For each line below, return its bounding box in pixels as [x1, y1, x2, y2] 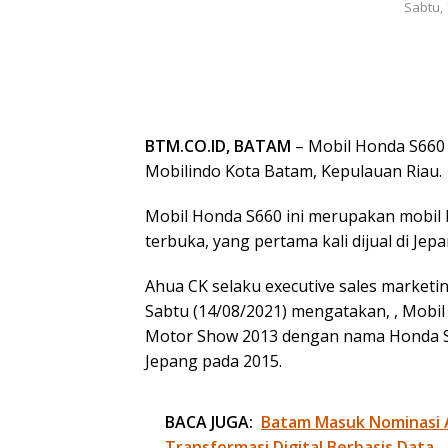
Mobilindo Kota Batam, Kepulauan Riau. [145, 160, 442, 183]
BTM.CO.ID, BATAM [145, 135, 295, 158]
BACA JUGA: [165, 411, 253, 434]
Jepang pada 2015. [145, 350, 282, 373]
